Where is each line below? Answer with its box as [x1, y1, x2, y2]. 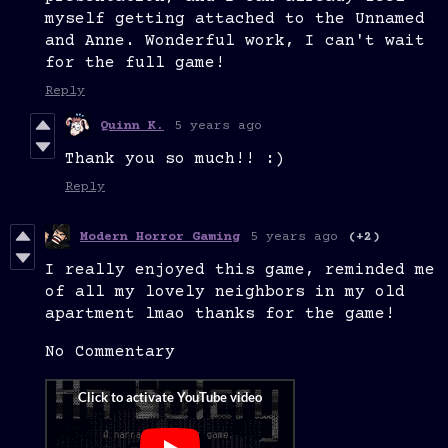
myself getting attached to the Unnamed [45, 10, 425, 29]
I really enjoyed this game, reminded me [45, 261, 435, 280]
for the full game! [45, 54, 225, 73]
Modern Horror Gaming [80, 229, 240, 244]
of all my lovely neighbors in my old [45, 283, 405, 302]
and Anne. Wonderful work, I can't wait [45, 32, 425, 51]
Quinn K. [100, 118, 164, 133]
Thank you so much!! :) [65, 150, 285, 169]
